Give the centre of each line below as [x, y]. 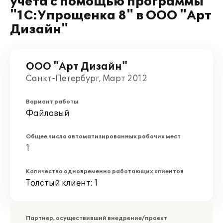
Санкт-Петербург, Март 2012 [87, 79]
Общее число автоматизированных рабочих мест [103, 137]
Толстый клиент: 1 [62, 183]
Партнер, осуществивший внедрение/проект [97, 218]
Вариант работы [52, 102]
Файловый [48, 113]
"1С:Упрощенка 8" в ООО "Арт [111, 16]
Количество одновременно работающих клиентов [105, 171]
